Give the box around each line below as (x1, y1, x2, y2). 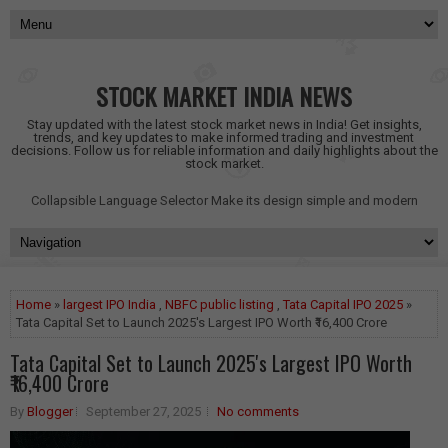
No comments (217, 404, 299, 419)
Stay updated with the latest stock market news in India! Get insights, (26, 117, 422, 132)
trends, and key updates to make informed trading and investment (34, 130, 414, 145)
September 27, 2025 (86, 404, 201, 419)
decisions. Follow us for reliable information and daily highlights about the (10, 143, 438, 158)
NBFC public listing (165, 297, 274, 312)
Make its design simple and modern (210, 193, 418, 208)
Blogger (27, 404, 73, 419)
